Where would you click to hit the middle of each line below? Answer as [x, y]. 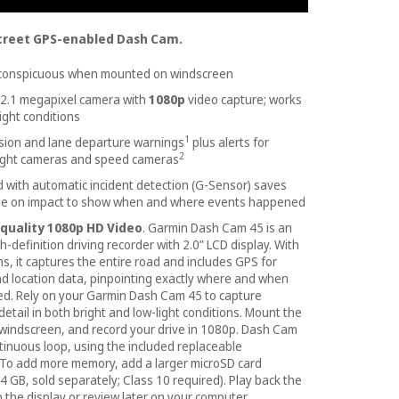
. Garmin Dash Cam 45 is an [217, 228]
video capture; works [245, 100]
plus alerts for [231, 142]
